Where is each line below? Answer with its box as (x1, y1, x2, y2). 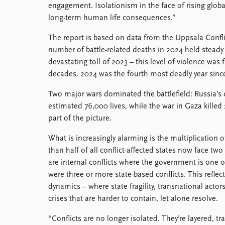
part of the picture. (48, 115, 111, 123)
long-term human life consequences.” (48, 14, 176, 22)
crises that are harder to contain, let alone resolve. (48, 195, 218, 203)
